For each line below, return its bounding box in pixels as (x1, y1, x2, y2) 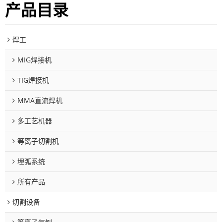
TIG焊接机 (17, 75, 49, 85)
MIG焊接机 (17, 55, 52, 64)
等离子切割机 (17, 136, 59, 146)
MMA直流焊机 (17, 95, 62, 105)
